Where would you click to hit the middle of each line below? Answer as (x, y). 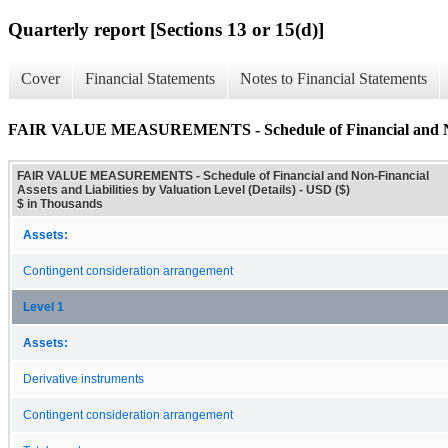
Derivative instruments (83, 378)
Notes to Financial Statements (333, 79)
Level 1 (43, 306)
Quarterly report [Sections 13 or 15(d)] (166, 29)
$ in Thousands (60, 203)
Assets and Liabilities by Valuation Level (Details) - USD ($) (183, 189)
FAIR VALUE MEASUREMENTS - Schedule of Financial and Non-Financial (223, 175)
